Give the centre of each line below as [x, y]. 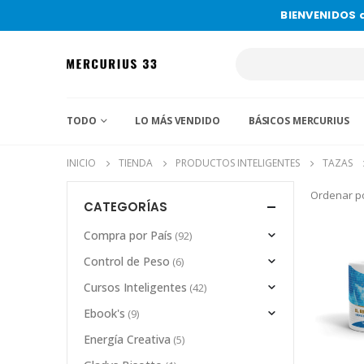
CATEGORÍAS [126, 207]
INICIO [81, 163]
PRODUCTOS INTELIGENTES [238, 163]
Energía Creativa [127, 340]
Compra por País [128, 236]
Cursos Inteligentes [135, 288]
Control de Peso [127, 262]
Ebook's [104, 314]
